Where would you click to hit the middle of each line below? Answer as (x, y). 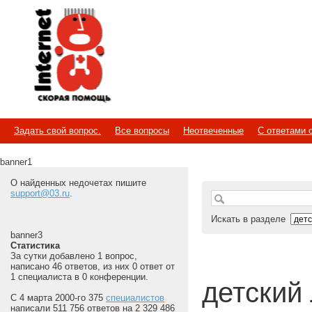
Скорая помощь (76, 70)
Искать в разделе (250, 219)
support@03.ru (40, 193)
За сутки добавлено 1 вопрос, (74, 256)
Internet (36, 46)
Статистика (35, 245)
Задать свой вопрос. (57, 131)
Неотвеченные (213, 131)
